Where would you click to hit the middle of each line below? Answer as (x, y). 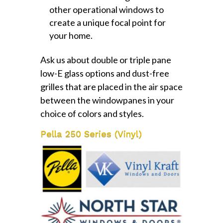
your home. (71, 36)
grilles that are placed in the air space (111, 87)
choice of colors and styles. (92, 114)
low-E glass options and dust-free (105, 73)
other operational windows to (106, 10)
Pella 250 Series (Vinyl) (91, 134)
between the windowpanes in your (107, 100)
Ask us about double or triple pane (106, 60)
